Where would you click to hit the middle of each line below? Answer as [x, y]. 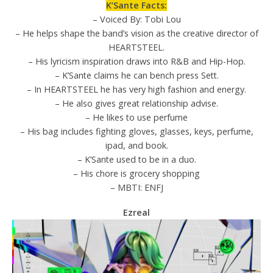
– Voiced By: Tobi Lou [136, 19]
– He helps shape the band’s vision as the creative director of [136, 34]
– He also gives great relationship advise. [136, 104]
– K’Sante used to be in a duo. [136, 160]
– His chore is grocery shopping [136, 174]
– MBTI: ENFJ [136, 188]
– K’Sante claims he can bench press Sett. [136, 76]
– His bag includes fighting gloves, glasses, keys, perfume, [136, 132]
